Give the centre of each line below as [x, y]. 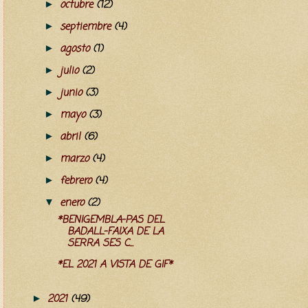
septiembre [87, 26]
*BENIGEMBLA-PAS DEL [110, 220]
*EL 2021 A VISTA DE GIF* [114, 265]
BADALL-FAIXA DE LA [115, 232]
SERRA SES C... [100, 244]
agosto [76, 48]
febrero [77, 180]
